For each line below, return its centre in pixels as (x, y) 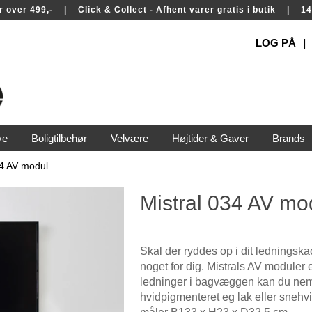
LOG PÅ (276, 43)
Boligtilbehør (59, 138)
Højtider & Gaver (210, 138)
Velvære (129, 138)
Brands (288, 138)
